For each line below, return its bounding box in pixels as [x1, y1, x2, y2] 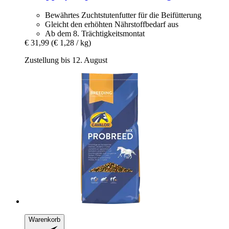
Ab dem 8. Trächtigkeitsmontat [45, 29, 145, 38]
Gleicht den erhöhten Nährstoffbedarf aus [45, 19, 178, 29]
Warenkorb [29, 215, 60, 223]
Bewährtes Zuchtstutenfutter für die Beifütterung [45, 10, 201, 19]
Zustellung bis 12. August [25, 55, 107, 64]
